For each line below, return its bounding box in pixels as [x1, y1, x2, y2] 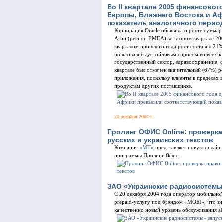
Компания [114, 145, 139, 151]
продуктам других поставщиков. [114, 83, 194, 89]
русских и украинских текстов [107, 136, 213, 144]
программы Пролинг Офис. [114, 153, 181, 159]
